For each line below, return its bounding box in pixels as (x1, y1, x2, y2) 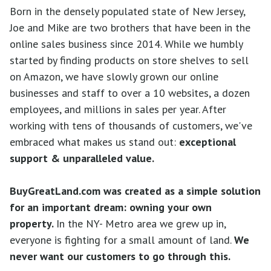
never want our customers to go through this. (10, 249, 236, 263)
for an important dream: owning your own (10, 200, 212, 214)
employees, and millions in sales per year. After (10, 102, 226, 116)
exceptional (179, 135, 236, 149)
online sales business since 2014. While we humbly (10, 37, 243, 51)
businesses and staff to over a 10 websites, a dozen (10, 86, 250, 100)
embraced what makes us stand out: (10, 135, 179, 149)
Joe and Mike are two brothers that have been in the (10, 21, 250, 34)
